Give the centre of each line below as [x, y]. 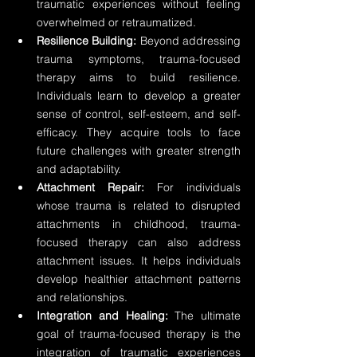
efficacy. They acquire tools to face [139, 132]
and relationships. [82, 297]
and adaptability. [79, 169]
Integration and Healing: [102, 316]
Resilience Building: [87, 41]
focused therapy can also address [139, 242]
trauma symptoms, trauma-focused [139, 59]
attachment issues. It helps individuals [139, 261]
